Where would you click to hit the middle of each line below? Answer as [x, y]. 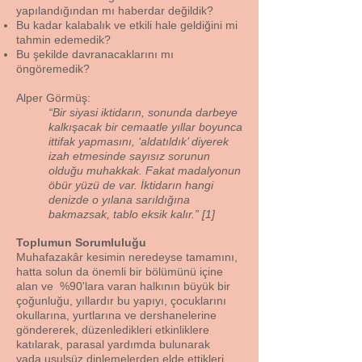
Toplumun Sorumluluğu [81, 242]
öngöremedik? [53, 69]
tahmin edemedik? [63, 40]
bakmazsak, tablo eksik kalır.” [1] [132, 214]
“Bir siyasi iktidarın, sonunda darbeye [143, 112]
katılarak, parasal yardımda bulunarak [113, 344]
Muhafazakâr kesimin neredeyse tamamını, [127, 257]
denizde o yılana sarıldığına [119, 200]
